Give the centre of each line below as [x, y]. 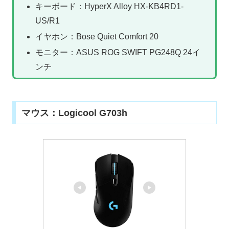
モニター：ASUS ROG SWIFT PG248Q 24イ [118, 53]
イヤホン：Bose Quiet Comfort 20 [97, 36]
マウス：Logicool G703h [74, 113]
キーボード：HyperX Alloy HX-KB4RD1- [109, 6]
